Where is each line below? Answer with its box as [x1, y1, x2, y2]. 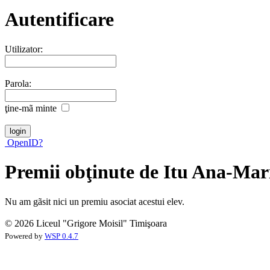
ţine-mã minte [5, 102, 57, 113]
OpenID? [5, 137, 43, 148]
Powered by [5, 231, 45, 240]
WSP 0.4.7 [45, 231, 78, 240]
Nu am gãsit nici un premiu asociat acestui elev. [5, 196, 184, 207]
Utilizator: [5, 43, 43, 54]
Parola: [5, 78, 31, 89]
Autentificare [5, 8, 114, 31]
